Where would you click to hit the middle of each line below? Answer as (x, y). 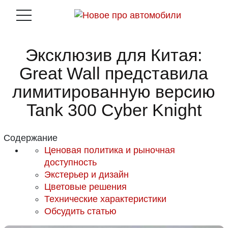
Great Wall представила (114, 73)
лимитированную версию (114, 92)
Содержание (31, 138)
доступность (71, 162)
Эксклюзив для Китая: (114, 55)
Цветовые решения (86, 187)
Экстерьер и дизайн (87, 175)
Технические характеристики (106, 199)
